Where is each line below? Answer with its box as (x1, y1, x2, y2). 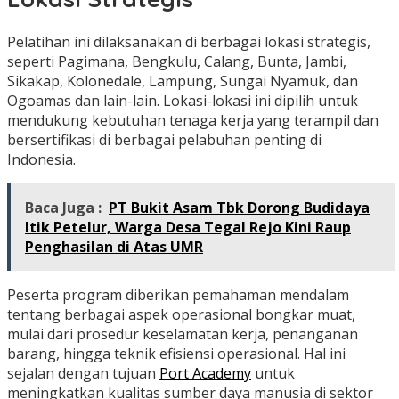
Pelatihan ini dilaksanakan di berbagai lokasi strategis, (7, 32, 370, 53)
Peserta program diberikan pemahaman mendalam (7, 285, 349, 305)
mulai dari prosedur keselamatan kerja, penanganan (7, 324, 358, 345)
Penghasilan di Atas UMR (25, 237, 203, 257)
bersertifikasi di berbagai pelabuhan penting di (7, 130, 322, 151)
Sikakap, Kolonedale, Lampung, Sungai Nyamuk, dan (7, 71, 358, 92)
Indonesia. (7, 150, 76, 170)
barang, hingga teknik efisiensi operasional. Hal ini (7, 344, 346, 364)
